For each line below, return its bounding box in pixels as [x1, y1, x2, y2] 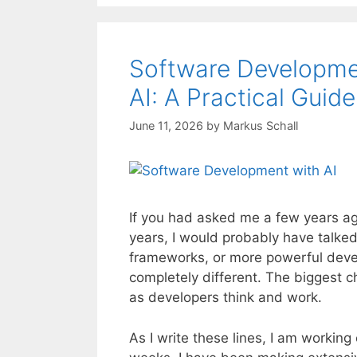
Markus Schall [223, 119, 298, 133]
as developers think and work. [129, 289, 322, 306]
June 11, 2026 [129, 119, 203, 133]
